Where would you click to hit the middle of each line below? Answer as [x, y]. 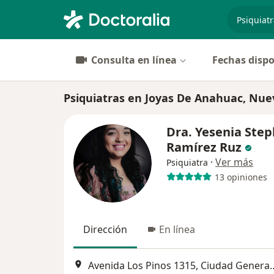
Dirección [105, 229]
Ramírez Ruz [206, 147]
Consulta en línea [134, 60]
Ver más [234, 162]
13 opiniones [241, 177]
